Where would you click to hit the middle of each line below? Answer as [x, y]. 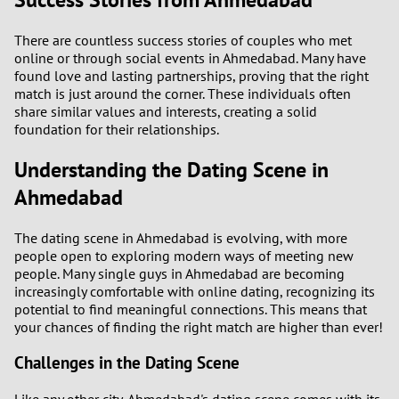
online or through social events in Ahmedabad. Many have [190, 57]
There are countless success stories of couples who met [183, 40]
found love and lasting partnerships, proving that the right [191, 75]
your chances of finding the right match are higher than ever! [199, 326]
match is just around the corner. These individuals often [183, 93]
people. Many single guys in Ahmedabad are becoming [179, 273]
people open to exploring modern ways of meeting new [184, 255]
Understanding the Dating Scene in [171, 169]
